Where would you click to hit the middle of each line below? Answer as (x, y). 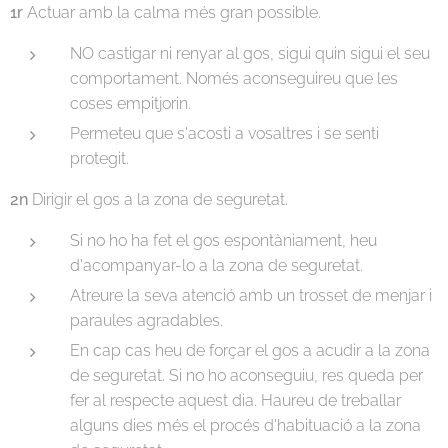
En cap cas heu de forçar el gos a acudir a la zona (250, 350)
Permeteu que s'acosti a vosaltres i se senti (224, 133)
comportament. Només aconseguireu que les (234, 78)
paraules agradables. (148, 320)
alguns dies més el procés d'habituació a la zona (245, 425)
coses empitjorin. (132, 103)
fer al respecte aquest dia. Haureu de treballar (235, 400)
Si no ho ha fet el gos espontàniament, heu (223, 240)
